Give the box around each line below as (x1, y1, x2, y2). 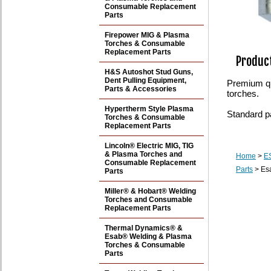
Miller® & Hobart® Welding (105, 187, 196, 195)
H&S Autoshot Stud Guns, (105, 68, 193, 76)
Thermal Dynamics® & (105, 224, 183, 232)
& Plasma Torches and (105, 150, 182, 158)
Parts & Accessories (105, 85, 177, 93)
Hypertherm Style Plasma (105, 105, 194, 113)
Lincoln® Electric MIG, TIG (105, 142, 194, 150)
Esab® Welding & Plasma (105, 232, 192, 241)
